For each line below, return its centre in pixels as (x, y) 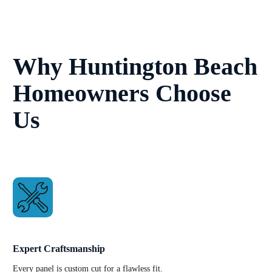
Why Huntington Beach (135, 67)
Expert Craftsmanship (59, 249)
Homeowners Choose (122, 93)
